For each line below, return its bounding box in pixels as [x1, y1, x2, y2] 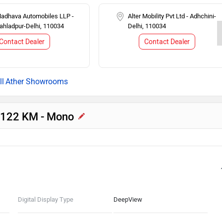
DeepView [113, 195, 142, 203]
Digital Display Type [17, 195, 73, 203]
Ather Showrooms [5, 76, 68, 86]
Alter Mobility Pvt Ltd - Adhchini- [128, 12, 217, 20]
